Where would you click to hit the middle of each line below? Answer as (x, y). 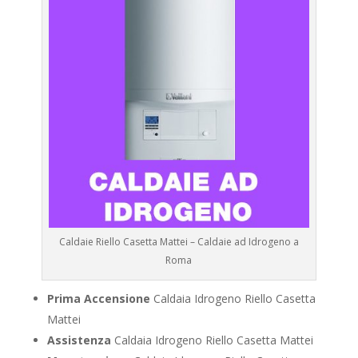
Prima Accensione (98, 299)
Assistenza (79, 340)
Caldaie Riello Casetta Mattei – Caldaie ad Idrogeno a (179, 242)
